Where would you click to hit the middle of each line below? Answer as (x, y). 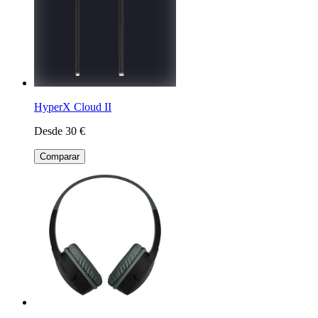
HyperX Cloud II (73, 106)
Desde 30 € (60, 131)
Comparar (60, 156)
